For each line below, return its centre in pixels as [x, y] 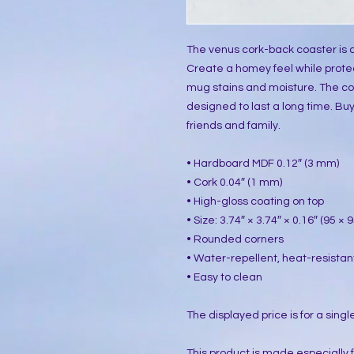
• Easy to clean [224, 277]
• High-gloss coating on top [255, 201]
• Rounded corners [235, 239]
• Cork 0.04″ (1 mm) [234, 183]
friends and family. [233, 126]
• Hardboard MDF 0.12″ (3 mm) [263, 164]
